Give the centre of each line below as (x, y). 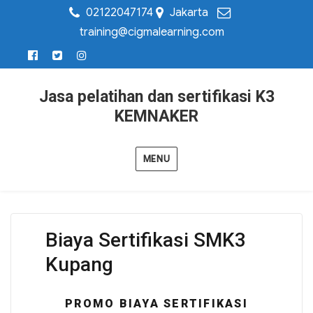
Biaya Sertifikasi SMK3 (145, 240)
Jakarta (189, 13)
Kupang (79, 264)
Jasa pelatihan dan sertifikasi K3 (156, 97)
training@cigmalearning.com (152, 32)
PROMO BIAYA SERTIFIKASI (156, 304)
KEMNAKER (156, 116)
